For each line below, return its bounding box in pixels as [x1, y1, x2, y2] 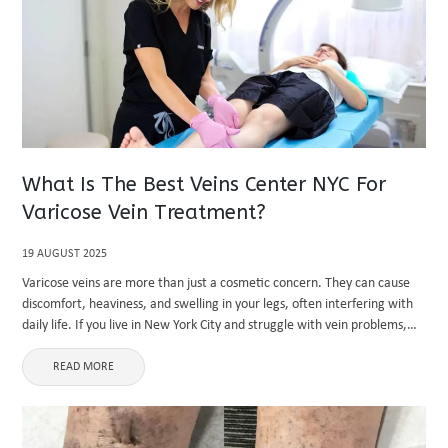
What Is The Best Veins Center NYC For [22, 173, 387, 196]
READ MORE [53, 361, 115, 373]
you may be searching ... [22, 339, 159, 354]
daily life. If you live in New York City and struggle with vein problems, [22, 318, 408, 333]
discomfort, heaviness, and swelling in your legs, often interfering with [22, 297, 414, 312]
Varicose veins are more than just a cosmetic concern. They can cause [22, 276, 411, 291]
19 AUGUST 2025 [22, 248, 108, 260]
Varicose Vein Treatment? [22, 201, 267, 224]
